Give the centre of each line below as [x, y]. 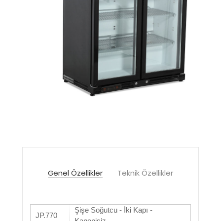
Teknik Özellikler [145, 173]
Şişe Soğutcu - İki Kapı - [113, 210]
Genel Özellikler [75, 173]
